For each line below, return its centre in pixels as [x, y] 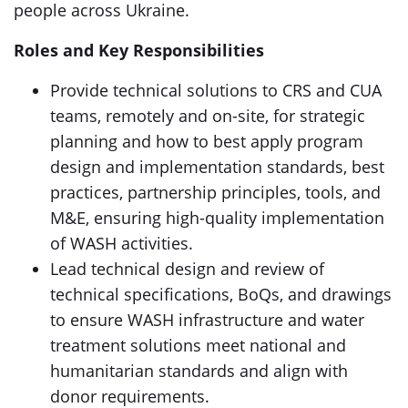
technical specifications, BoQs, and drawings [221, 294]
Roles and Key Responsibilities [139, 50]
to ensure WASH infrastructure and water [207, 320]
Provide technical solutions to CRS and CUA [216, 90]
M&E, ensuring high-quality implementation [217, 218]
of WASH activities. [122, 243]
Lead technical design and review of [187, 269]
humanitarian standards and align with [199, 371]
